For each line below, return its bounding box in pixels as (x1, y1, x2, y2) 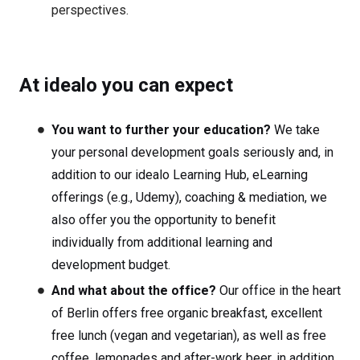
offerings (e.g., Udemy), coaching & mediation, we (51, 189, 327, 205)
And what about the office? (51, 282, 219, 298)
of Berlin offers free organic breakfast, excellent (51, 305, 322, 321)
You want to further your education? (51, 121, 271, 137)
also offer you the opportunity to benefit (51, 211, 276, 227)
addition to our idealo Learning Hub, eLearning (51, 166, 308, 182)
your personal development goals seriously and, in (51, 144, 333, 160)
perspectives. (51, 2, 129, 18)
